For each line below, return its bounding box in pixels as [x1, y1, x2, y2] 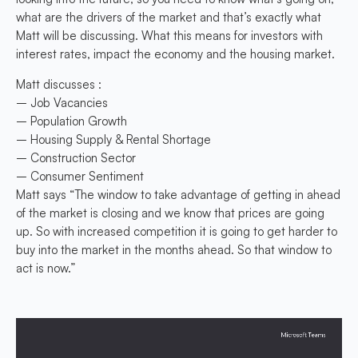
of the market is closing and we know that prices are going [16, 205, 324, 221]
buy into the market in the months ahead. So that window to [16, 241, 332, 257]
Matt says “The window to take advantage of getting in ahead [16, 186, 340, 202]
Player [15, 337, 47, 353]
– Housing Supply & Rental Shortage [16, 131, 211, 147]
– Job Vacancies [16, 94, 108, 110]
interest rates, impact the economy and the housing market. [16, 46, 335, 62]
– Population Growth [16, 113, 127, 129]
